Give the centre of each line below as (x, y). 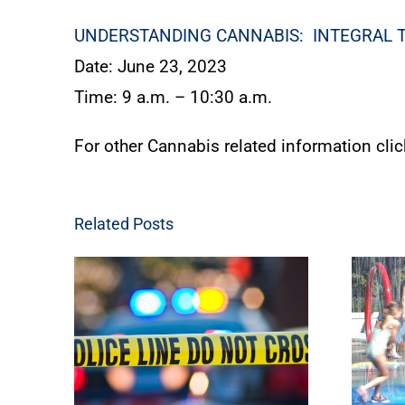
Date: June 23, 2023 (151, 67)
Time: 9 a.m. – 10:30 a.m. (173, 98)
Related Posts (124, 224)
